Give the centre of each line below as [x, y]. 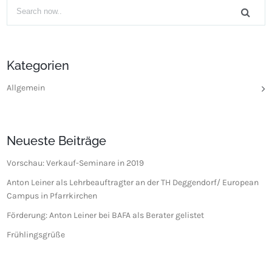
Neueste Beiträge [57, 141]
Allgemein [26, 88]
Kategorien [38, 66]
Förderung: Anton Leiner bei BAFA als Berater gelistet [106, 216]
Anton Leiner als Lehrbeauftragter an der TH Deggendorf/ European [133, 183]
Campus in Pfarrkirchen [52, 196]
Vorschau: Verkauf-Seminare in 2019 [76, 163]
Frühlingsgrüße [36, 235]
